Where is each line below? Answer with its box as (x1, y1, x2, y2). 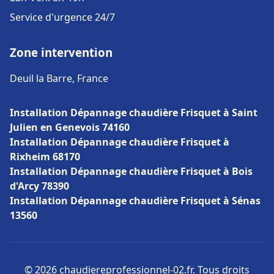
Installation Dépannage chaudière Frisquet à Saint (10, 106, 257, 119)
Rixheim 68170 (10, 150, 80, 163)
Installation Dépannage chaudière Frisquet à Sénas (10, 194, 261, 207)
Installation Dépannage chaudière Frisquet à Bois (10, 165, 253, 178)
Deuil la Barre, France (10, 72, 108, 85)
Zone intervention (10, 45, 113, 60)
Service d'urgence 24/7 (10, 10, 115, 24)
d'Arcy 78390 (10, 179, 69, 193)
